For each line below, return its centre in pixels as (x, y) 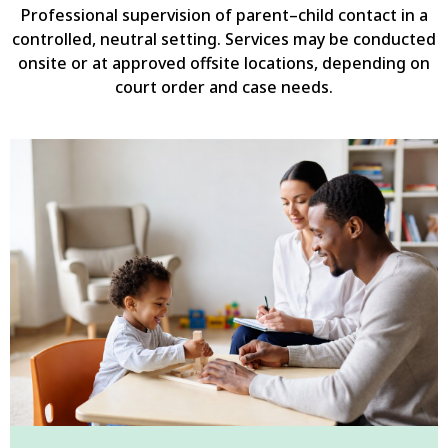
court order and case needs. (224, 86)
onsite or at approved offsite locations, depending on (224, 62)
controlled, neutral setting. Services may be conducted (224, 38)
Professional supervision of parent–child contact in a (224, 14)
